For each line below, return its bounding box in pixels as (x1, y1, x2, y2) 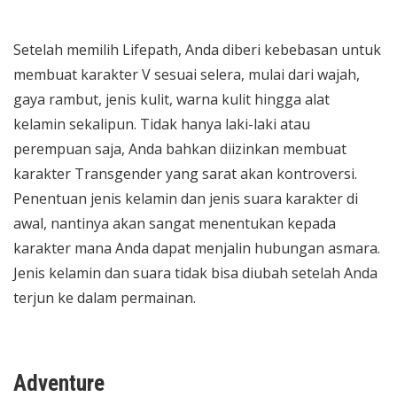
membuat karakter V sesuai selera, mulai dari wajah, (13, 65, 360, 84)
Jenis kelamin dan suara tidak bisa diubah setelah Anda (13, 263, 378, 283)
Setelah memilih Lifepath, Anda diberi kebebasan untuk (13, 40, 381, 59)
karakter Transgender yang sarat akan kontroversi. (13, 164, 357, 183)
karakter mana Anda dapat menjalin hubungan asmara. (13, 238, 380, 258)
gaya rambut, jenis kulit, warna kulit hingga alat (13, 90, 330, 109)
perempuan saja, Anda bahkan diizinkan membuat (13, 139, 346, 159)
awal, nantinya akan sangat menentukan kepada (13, 214, 336, 233)
